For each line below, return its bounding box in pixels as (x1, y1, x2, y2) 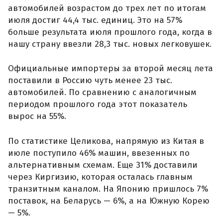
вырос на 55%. (8, 111, 66, 122)
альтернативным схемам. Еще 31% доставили (8, 159, 198, 170)
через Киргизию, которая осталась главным (8, 171, 193, 182)
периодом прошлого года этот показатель (8, 99, 187, 110)
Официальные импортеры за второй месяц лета (8, 63, 213, 74)
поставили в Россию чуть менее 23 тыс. (8, 75, 172, 86)
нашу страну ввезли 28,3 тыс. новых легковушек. (8, 38, 212, 49)
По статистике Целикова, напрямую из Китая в (8, 135, 204, 146)
